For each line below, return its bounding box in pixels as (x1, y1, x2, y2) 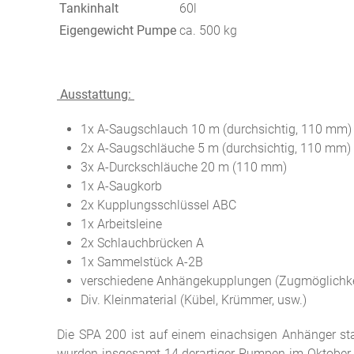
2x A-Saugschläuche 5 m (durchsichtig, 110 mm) (81, 141, 351, 156)
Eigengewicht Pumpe (59, 23, 176, 38)
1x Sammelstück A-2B (81, 254, 203, 269)
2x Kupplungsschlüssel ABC (81, 198, 236, 213)
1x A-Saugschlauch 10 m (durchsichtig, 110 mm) (81, 122, 352, 137)
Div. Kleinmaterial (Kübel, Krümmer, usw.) (81, 292, 307, 307)
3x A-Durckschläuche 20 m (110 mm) (81, 160, 287, 175)
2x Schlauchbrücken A (81, 235, 204, 250)
